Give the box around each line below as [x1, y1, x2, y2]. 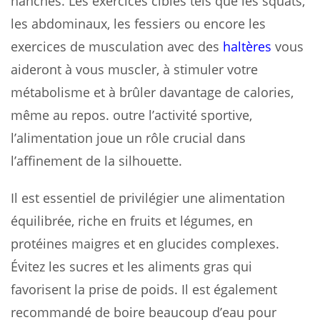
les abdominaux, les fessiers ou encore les [11, 14, 266, 32]
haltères [223, 37, 271, 55]
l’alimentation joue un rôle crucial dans [11, 129, 246, 146]
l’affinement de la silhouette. [11, 151, 182, 169]
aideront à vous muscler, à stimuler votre [11, 60, 258, 78]
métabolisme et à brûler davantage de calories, [11, 83, 294, 101]
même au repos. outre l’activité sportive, [11, 106, 252, 124]
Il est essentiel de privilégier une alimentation [11, 189, 285, 206]
